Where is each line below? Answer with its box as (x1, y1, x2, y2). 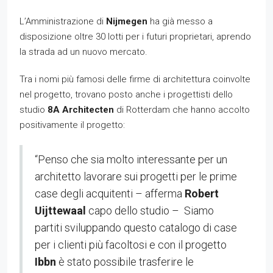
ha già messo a (150, 15, 213, 27)
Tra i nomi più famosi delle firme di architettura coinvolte (19, 73, 250, 85)
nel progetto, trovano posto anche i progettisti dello (19, 88, 233, 100)
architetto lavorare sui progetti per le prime (35, 169, 237, 183)
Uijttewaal (35, 204, 86, 217)
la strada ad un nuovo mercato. (19, 46, 147, 57)
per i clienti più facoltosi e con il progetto (35, 238, 227, 251)
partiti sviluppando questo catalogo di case (35, 221, 237, 234)
